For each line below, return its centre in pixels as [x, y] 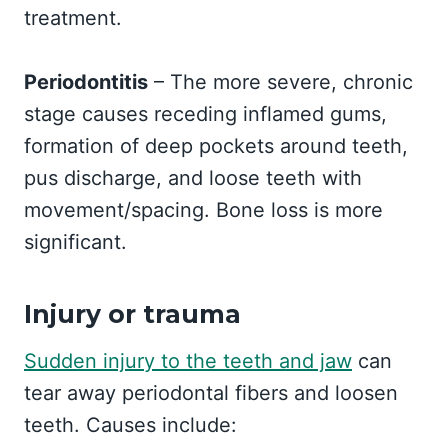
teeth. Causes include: [130, 425]
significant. [75, 242]
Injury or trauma [132, 313]
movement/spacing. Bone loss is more [203, 210]
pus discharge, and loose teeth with [193, 178]
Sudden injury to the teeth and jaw [188, 361]
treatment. [73, 18]
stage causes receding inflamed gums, [205, 114]
